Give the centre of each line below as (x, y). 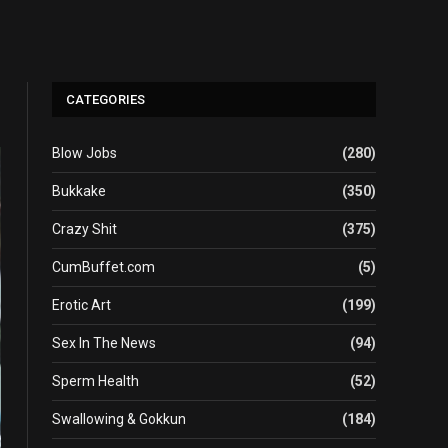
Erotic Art (81, 305)
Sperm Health (95, 381)
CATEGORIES (106, 99)
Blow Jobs (84, 153)
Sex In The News (104, 343)
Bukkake (79, 191)
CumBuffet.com (103, 267)
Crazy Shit (84, 229)
